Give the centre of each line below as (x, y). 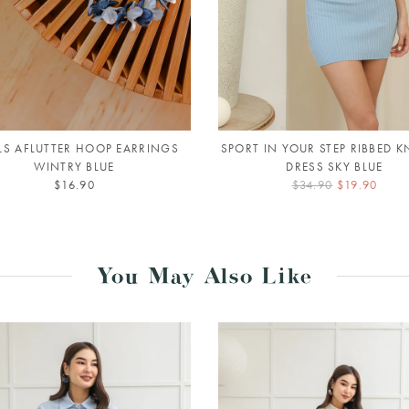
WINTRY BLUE (74, 167)
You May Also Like (204, 281)
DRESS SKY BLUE (335, 167)
